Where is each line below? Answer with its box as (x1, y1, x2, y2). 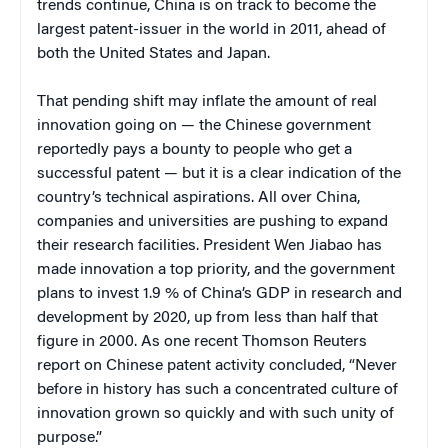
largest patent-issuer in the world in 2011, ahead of (37, 21, 386, 38)
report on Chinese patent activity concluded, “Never (37, 357, 397, 374)
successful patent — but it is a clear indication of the (37, 165, 401, 182)
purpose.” (37, 429, 102, 446)
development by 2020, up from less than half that (37, 309, 378, 326)
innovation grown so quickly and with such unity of (37, 405, 394, 422)
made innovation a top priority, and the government (37, 261, 395, 278)
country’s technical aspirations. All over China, (37, 189, 360, 206)
